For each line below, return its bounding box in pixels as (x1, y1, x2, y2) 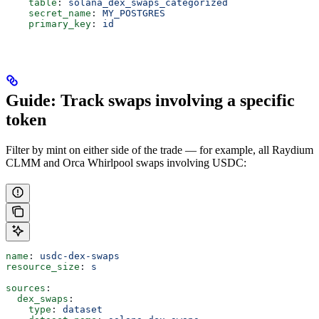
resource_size (6, 261, 80, 272)
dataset (63, 303, 103, 315)
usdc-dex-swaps (40, 250, 120, 261)
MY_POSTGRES (103, 7, 165, 19)
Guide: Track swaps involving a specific (6, 90, 295, 110)
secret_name (6, 7, 91, 19)
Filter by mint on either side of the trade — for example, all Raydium (6, 143, 313, 156)
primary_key (6, 18, 91, 29)
